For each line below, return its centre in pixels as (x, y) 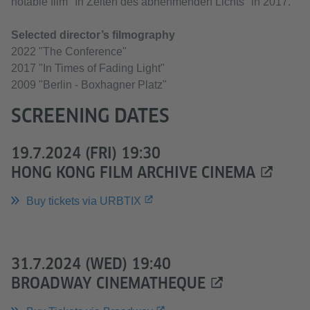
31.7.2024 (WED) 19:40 (91, 264)
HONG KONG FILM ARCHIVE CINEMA (133, 173)
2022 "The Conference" (69, 52)
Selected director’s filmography (93, 35)
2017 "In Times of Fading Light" (88, 69)
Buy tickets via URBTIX (84, 201)
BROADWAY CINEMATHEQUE (108, 283)
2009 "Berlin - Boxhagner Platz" (89, 85)
